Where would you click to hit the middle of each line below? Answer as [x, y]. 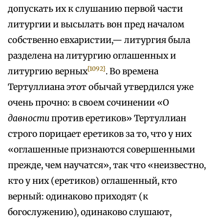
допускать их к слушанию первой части [95, 9]
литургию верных [48, 72]
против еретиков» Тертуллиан [118, 119]
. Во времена [132, 72]
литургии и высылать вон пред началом [96, 25]
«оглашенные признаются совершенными [101, 150]
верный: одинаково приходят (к [78, 197]
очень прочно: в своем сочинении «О [88, 103]
